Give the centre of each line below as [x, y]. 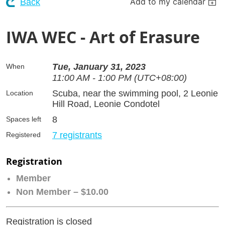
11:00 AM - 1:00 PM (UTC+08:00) [120, 78]
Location [20, 93]
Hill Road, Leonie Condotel [106, 104]
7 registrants [77, 135]
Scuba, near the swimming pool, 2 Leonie [135, 93]
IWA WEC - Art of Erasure [103, 37]
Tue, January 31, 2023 [99, 67]
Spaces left [24, 119]
